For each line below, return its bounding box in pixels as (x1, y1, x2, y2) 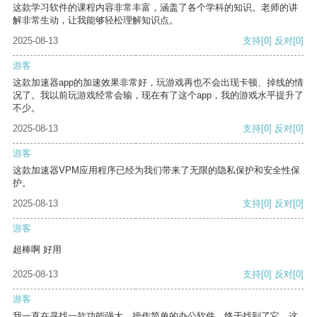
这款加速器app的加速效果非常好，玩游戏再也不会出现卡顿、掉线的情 (13, 77, 304, 88)
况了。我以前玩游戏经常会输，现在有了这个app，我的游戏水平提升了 (13, 90, 304, 101)
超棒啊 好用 (13, 244, 62, 255)
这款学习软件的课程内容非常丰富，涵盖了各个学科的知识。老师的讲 (13, 2, 298, 13)
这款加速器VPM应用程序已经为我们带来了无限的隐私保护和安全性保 (13, 165, 300, 176)
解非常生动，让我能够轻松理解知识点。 (13, 15, 178, 26)
